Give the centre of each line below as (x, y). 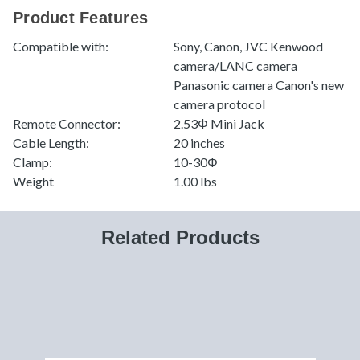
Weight (33, 182)
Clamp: (33, 162)
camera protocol (219, 104)
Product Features (80, 18)
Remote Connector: (67, 124)
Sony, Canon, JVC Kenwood (248, 47)
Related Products (180, 238)
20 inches (199, 143)
